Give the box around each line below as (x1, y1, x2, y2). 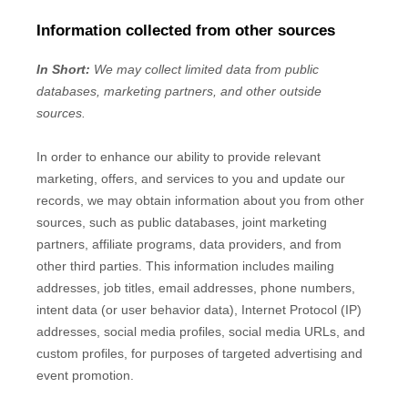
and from (290, 236, 342, 251)
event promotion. (36, 367, 134, 382)
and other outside (220, 83, 321, 98)
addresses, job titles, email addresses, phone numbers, (36, 280, 355, 295)
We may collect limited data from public (94, 61, 319, 76)
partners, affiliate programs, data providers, (36, 236, 286, 251)
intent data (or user (36, 301, 150, 317)
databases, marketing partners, (36, 83, 220, 98)
